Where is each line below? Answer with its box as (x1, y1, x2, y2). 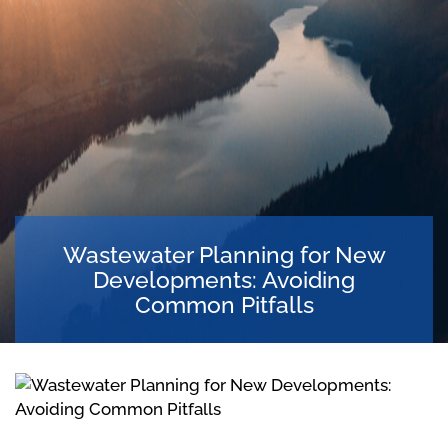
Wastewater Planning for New (62, 241, 386, 269)
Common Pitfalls (134, 291, 314, 319)
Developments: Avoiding (93, 266, 355, 294)
